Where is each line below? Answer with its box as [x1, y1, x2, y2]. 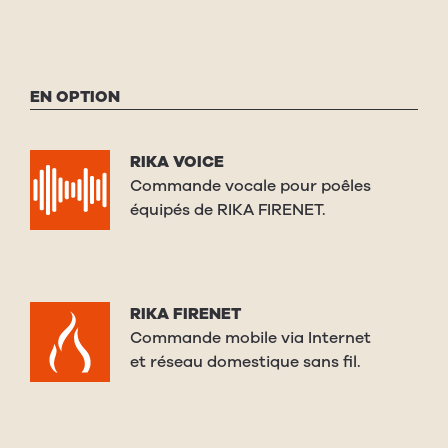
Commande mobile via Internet [130, 327, 371, 350]
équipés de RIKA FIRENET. [130, 199, 326, 222]
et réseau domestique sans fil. [130, 351, 361, 374]
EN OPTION [30, 86, 120, 109]
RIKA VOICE [130, 151, 224, 174]
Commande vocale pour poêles [130, 175, 371, 198]
